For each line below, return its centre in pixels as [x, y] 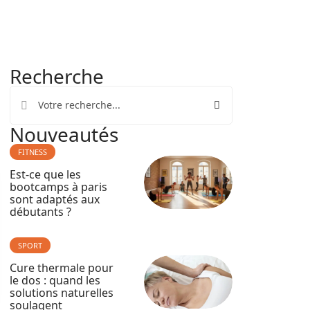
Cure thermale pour [62, 268]
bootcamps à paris [58, 187]
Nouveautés [64, 134]
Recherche [57, 76]
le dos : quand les [55, 280]
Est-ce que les [45, 174]
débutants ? [40, 212]
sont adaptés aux [55, 199]
